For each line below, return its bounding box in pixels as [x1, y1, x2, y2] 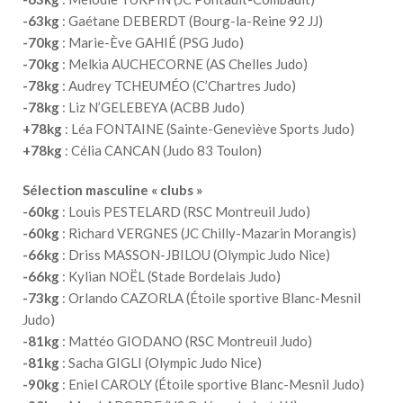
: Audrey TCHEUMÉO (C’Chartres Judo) [59, 76, 296, 94]
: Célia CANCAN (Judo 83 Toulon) [62, 141, 262, 158]
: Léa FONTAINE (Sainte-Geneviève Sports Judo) [62, 120, 354, 137]
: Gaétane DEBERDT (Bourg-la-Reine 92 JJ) [59, 12, 323, 29]
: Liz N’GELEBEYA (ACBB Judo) [59, 98, 245, 115]
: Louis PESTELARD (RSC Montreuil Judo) [59, 202, 310, 219]
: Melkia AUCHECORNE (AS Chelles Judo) [59, 55, 308, 72]
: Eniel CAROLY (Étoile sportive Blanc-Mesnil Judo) [59, 375, 364, 392]
